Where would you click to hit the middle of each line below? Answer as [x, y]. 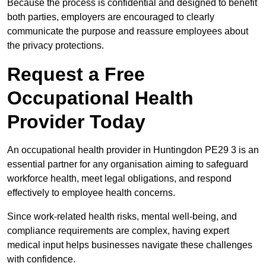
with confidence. [41, 259]
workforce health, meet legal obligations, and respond [119, 179]
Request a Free [76, 75]
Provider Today [76, 122]
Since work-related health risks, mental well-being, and [122, 217]
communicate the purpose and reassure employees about [128, 31]
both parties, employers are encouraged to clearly [111, 17]
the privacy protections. [56, 46]
